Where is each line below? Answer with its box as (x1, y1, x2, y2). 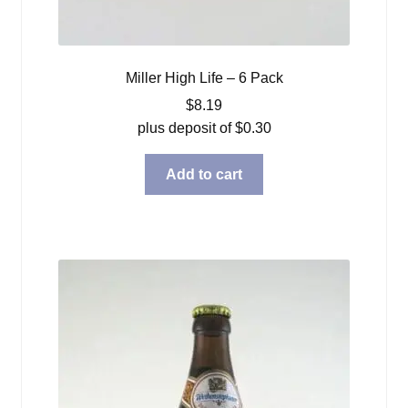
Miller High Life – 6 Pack (125, 69, 283, 86)
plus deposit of (137, 119, 235, 136)
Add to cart (166, 166, 242, 182)
